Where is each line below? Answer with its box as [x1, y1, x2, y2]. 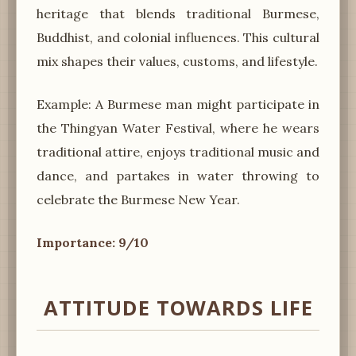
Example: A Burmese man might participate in [37, 95, 319, 112]
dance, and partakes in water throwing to [37, 167, 319, 184]
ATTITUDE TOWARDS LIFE [43, 293, 313, 322]
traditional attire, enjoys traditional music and [37, 143, 319, 160]
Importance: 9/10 [37, 234, 149, 250]
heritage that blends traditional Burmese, [37, 5, 319, 21]
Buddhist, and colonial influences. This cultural [37, 29, 319, 45]
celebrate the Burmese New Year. [37, 191, 240, 207]
